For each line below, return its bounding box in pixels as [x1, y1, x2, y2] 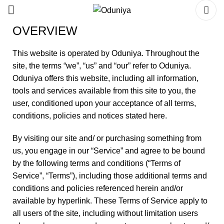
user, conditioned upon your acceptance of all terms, [12, 99, 196, 107]
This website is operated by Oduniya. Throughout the [12, 49, 199, 57]
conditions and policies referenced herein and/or [12, 184, 183, 192]
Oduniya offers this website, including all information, [12, 74, 198, 82]
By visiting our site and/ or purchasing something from [12, 134, 201, 142]
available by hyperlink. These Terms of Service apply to [12, 196, 207, 205]
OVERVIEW [12, 24, 77, 37]
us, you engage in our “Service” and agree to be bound [12, 146, 205, 155]
